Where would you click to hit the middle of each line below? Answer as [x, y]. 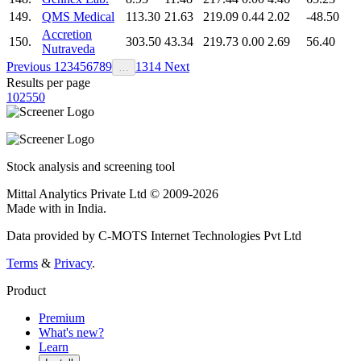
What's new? [71, 332]
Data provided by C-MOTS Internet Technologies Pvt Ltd [154, 235]
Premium [62, 317]
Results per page [48, 82]
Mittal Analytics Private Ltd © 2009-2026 [112, 193]
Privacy [73, 263]
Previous [30, 66]
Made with [35, 208]
